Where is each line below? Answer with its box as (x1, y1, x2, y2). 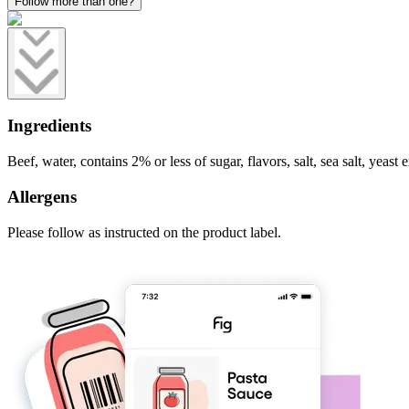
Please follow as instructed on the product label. (7, 224, 281, 240)
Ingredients (7, 116, 91, 136)
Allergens (7, 186, 77, 206)
